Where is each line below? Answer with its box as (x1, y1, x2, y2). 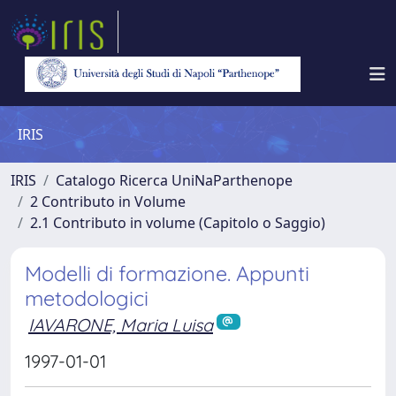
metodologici (25, 286, 148, 311)
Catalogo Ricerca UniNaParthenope (56, 171, 293, 190)
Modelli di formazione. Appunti (25, 261, 309, 286)
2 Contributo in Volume (30, 192, 186, 211)
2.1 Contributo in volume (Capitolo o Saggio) (30, 213, 325, 232)
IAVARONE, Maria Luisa (28, 314, 213, 336)
